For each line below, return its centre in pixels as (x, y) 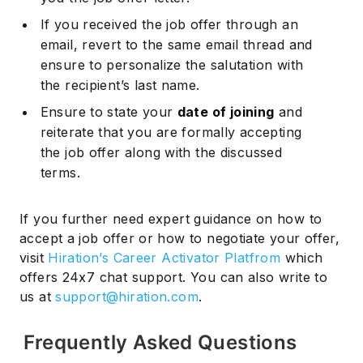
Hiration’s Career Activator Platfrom (164, 258)
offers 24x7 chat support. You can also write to (174, 278)
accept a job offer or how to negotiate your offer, (180, 239)
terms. (60, 173)
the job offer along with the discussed (161, 153)
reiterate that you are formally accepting (171, 132)
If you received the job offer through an (169, 25)
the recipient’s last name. (120, 85)
